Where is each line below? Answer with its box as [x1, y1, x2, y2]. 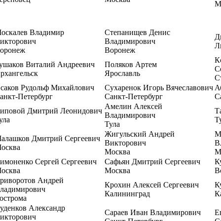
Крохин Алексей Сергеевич [105, 181, 199, 189]
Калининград [105, 189, 150, 198]
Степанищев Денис [105, 28, 170, 37]
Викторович [105, 139, 146, 147]
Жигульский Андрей [105, 130, 175, 138]
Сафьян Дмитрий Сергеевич [105, 157, 200, 166]
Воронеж [105, 46, 135, 54]
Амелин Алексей [105, 102, 162, 110]
